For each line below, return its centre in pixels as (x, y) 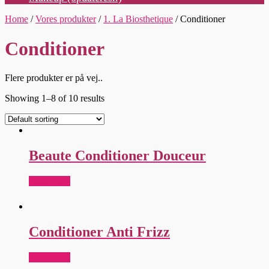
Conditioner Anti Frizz (99, 231)
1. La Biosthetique (138, 19)
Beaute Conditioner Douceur (117, 155)
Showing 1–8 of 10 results (55, 98)
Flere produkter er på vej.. (54, 78)
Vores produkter (66, 19)
